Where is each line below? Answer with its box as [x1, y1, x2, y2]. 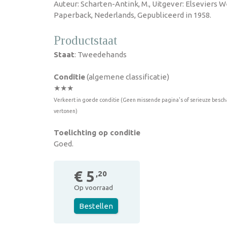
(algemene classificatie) [85, 72, 169, 81]
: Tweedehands [74, 50, 127, 59]
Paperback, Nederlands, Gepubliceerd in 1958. [54, 11, 211, 19]
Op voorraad [74, 183, 113, 192]
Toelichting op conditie [54, 128, 140, 137]
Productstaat [54, 33, 117, 47]
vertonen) [54, 108, 78, 114]
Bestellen [79, 202, 113, 210]
